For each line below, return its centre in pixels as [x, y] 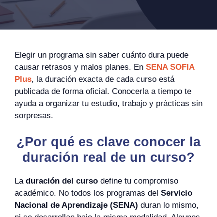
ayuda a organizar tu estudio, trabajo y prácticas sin [108, 103]
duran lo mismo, [168, 205]
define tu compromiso [138, 181]
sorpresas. [34, 116]
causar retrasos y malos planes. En [80, 67]
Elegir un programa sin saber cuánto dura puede [101, 55]
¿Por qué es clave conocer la [108, 142]
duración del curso [62, 181]
